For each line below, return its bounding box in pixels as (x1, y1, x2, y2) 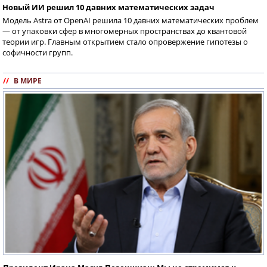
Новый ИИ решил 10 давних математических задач (2, 1, 215, 13)
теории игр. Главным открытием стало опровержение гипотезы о (2, 36, 248, 47)
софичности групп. (2, 46, 73, 58)
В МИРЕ (14, 75, 42, 86)
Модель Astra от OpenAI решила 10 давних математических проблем (2, 14, 259, 26)
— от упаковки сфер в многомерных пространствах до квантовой (2, 25, 247, 36)
